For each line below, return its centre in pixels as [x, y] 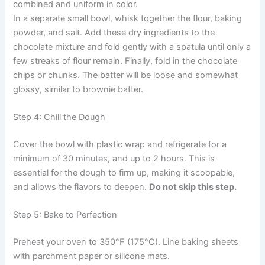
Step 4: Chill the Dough [59, 117]
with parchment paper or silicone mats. [92, 256]
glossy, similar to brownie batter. [78, 89]
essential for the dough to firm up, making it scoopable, [124, 172]
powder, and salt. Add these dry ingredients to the [114, 32]
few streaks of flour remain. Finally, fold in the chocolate [125, 61]
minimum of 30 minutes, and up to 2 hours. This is [114, 158]
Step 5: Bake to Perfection [65, 215]
